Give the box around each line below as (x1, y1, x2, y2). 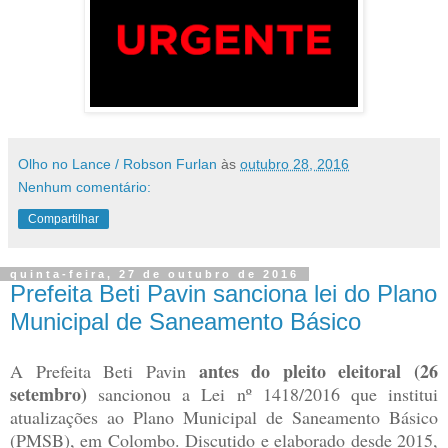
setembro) (10, 380, 87, 407)
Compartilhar (28, 212, 99, 227)
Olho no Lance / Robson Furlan (18, 156, 217, 173)
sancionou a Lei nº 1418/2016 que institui (87, 381, 438, 406)
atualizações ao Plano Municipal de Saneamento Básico (10, 404, 438, 429)
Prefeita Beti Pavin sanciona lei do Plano (10, 280, 437, 308)
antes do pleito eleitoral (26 (198, 357, 438, 384)
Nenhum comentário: (18, 179, 151, 196)
